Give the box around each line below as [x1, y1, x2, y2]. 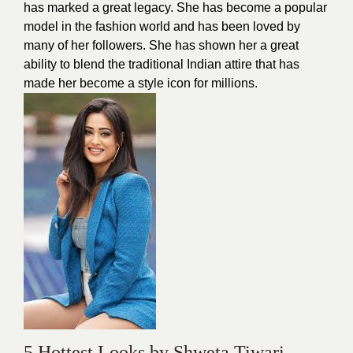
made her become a [24, 76, 138, 90]
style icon [138, 76, 191, 90]
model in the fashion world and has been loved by [24, 20, 300, 33]
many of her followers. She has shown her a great [24, 39, 299, 52]
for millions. [191, 76, 258, 90]
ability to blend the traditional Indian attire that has [24, 58, 299, 71]
